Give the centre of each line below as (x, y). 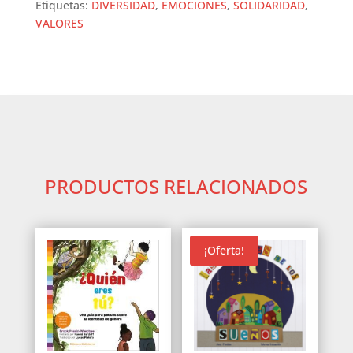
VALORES (59, 23)
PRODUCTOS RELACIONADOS (176, 186)
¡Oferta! (225, 250)
